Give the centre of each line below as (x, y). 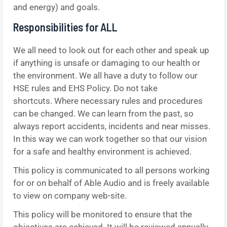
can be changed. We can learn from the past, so (103, 113)
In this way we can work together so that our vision (110, 139)
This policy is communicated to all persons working (111, 170)
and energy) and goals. (56, 7)
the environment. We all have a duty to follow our (105, 75)
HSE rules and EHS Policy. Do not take (85, 88)
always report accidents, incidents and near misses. (112, 126)
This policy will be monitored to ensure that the (103, 214)
